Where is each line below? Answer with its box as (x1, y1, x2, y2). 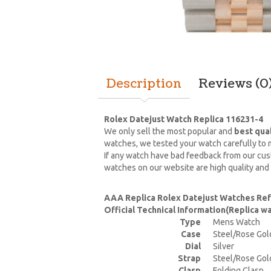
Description (106, 76, 181, 93)
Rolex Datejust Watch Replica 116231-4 (104, 114, 263, 124)
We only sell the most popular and (104, 126, 234, 136)
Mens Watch (213, 217, 260, 227)
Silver (213, 241, 234, 251)
